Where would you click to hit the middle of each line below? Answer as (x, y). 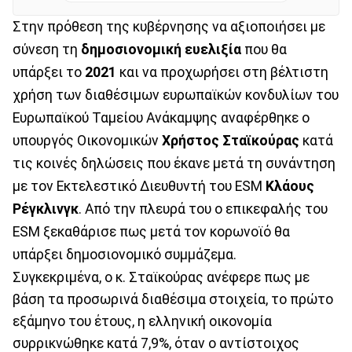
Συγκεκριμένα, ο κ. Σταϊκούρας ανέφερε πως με (161, 277)
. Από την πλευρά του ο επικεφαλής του (203, 209)
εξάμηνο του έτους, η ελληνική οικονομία (142, 321)
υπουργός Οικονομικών (87, 140)
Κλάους (290, 186)
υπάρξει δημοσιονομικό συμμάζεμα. (125, 254)
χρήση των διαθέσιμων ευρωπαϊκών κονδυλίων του (176, 95)
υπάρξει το (49, 72)
